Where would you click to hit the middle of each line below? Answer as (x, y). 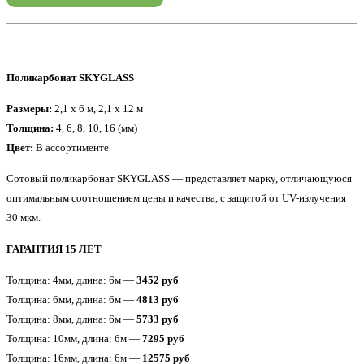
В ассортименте (71, 148)
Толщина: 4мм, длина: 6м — (71, 279)
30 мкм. (24, 218)
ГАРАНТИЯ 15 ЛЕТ (54, 249)
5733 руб (158, 318)
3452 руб (158, 279)
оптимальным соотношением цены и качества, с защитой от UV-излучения (176, 198)
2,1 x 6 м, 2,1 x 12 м (97, 109)
